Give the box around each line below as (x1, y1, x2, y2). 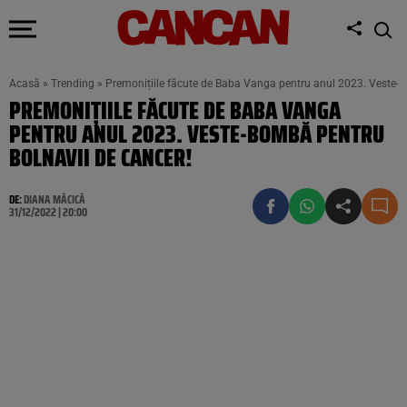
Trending (51, 77, 94, 90)
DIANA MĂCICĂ (24, 190, 85, 209)
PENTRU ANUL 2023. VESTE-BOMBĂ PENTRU (9, 115, 384, 153)
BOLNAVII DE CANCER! (9, 139, 193, 176)
